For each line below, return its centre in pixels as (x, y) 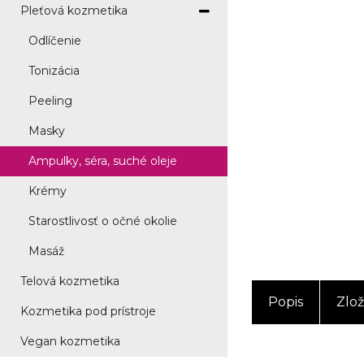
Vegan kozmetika (70, 341)
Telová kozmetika (70, 281)
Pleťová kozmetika (74, 11)
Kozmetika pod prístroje (88, 311)
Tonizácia (54, 71)
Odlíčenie (55, 41)
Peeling (50, 101)
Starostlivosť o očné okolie (103, 221)
